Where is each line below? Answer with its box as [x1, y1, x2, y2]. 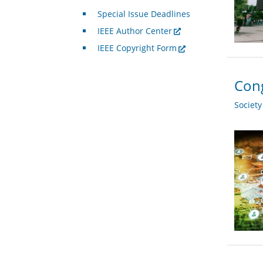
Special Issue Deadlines [97, 8, 190, 20]
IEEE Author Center [97, 25, 172, 37]
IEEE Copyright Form [97, 42, 177, 54]
